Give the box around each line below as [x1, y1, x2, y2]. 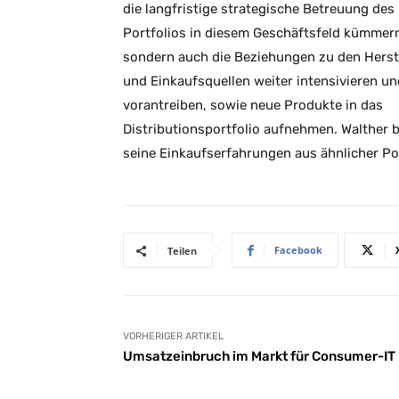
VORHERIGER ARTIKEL [123, 330, 224, 343]
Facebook [274, 243, 322, 257]
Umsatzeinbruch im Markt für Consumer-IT [123, 348, 395, 365]
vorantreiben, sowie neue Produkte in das [123, 97, 383, 114]
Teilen [167, 244, 197, 258]
